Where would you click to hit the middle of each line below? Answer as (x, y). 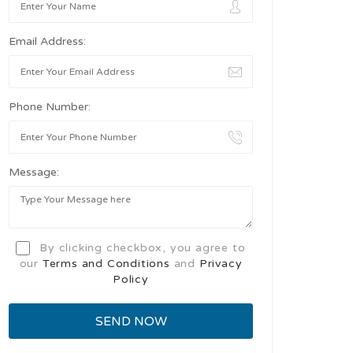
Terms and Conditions (106, 264)
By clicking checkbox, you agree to (141, 248)
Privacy (221, 264)
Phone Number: (50, 107)
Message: (34, 172)
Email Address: (47, 41)
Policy (131, 279)
